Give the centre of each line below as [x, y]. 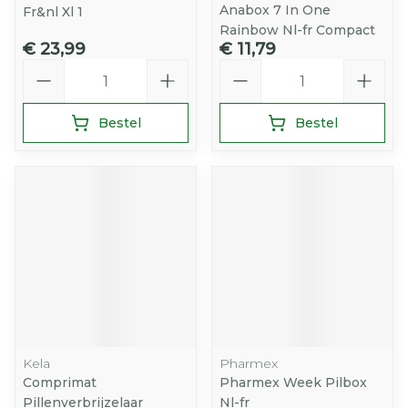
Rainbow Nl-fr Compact [297, 30]
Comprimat [60, 382]
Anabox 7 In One [275, 10]
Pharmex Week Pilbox [293, 382]
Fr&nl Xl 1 [53, 12]
